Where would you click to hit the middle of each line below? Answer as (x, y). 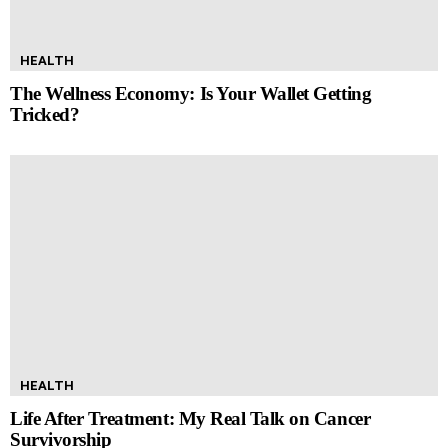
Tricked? (45, 114)
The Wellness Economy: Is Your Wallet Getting (191, 93)
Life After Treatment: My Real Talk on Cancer (190, 418)
